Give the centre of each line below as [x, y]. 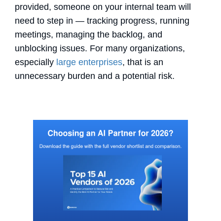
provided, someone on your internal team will [103, 7]
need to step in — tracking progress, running [102, 21]
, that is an [143, 62]
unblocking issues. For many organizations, [100, 49]
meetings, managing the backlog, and [89, 35]
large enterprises [89, 62]
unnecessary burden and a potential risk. [96, 76]
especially [34, 62]
